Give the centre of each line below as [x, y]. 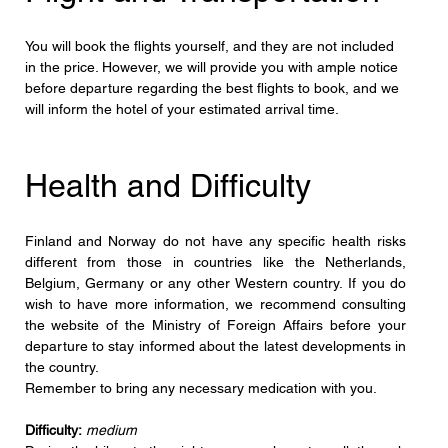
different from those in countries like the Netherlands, [215, 261]
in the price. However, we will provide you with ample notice [213, 66]
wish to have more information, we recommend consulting [215, 303]
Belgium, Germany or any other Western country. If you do [215, 282]
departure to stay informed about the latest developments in [215, 345]
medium [111, 429]
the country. [61, 366]
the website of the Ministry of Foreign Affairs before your [215, 324]
